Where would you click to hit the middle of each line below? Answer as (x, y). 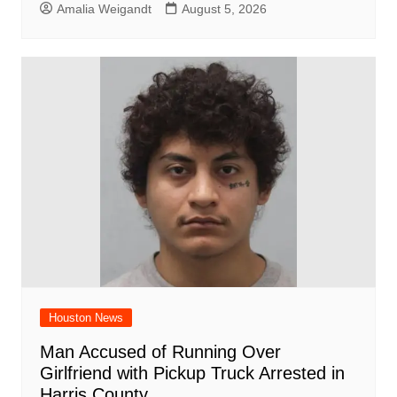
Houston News (86, 318)
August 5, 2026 (224, 9)
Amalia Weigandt (104, 9)
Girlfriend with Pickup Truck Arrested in (192, 374)
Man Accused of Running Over (160, 352)
